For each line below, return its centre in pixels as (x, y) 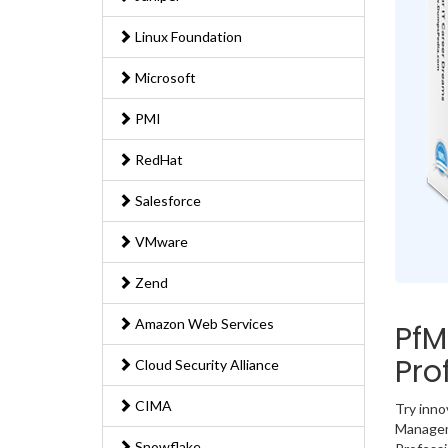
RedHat (157, 160)
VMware (160, 242)
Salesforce (166, 201)
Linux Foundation (187, 37)
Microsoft (164, 78)
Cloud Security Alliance (205, 365)
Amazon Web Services (203, 324)
